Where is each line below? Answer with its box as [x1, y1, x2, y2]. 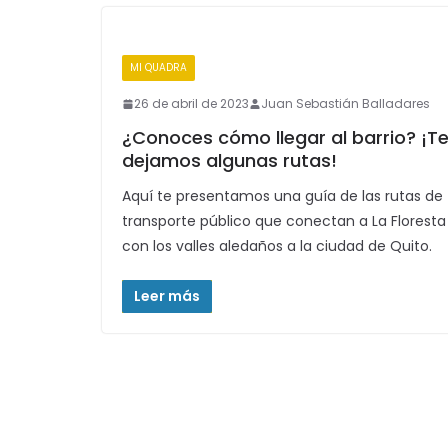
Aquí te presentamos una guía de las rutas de [122, 186, 443, 206]
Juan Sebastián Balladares [261, 95, 430, 112]
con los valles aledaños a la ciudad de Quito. [122, 236, 432, 256]
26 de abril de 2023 [134, 95, 249, 112]
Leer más [134, 286, 200, 306]
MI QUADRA [130, 60, 187, 75]
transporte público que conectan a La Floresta [122, 211, 446, 231]
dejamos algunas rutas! [122, 148, 337, 173]
